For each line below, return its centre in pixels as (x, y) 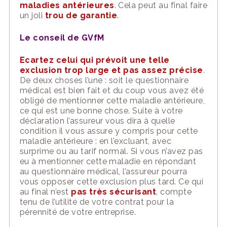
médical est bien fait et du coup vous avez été (112, 90)
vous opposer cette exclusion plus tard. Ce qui (111, 182)
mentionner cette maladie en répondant (118, 161)
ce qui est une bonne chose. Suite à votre (101, 111)
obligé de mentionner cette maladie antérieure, (112, 101)
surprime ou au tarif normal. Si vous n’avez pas (111, 151)
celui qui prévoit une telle (112, 60)
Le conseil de (49, 38)
